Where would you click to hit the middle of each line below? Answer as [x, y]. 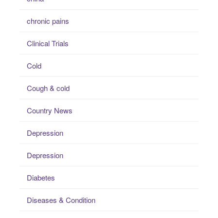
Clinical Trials [48, 43]
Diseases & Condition [61, 200]
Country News [50, 110]
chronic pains [48, 21]
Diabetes [41, 178]
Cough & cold [48, 88]
